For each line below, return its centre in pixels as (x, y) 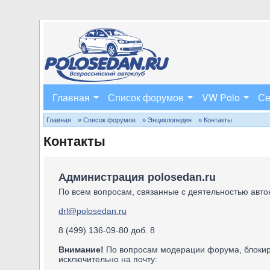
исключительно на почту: (108, 259)
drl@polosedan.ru (93, 211)
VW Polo (221, 97)
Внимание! (81, 250)
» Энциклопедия (167, 120)
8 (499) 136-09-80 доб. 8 (107, 230)
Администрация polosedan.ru (137, 177)
